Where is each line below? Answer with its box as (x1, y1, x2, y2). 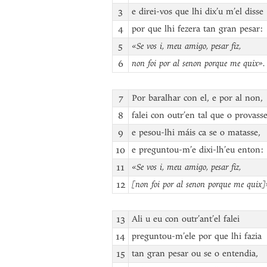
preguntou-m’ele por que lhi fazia (132, 231, 262, 241)
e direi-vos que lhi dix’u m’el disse (132, 7, 263, 17)
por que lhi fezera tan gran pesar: (132, 24, 263, 34)
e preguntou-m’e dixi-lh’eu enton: (132, 145, 263, 155)
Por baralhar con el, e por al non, (132, 93, 263, 103)
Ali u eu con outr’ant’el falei (132, 214, 240, 224)
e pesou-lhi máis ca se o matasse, (132, 128, 260, 138)
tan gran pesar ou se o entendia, (132, 249, 258, 259)
